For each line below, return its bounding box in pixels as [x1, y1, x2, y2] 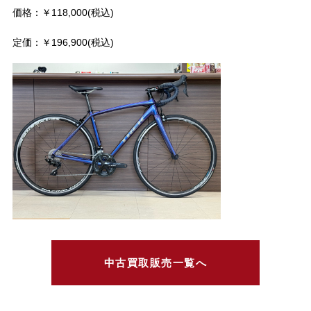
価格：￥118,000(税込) [12, 7, 114, 19]
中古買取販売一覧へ [103, 257, 208, 269]
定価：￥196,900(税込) [12, 36, 114, 48]
